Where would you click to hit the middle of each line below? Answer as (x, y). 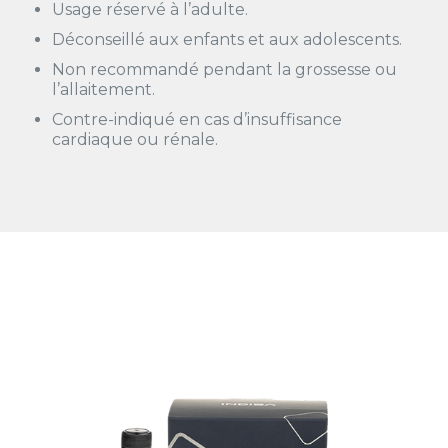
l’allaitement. (104, 89)
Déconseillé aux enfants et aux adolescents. (227, 39)
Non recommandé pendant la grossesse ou (225, 69)
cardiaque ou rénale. (135, 139)
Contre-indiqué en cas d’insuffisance (197, 119)
